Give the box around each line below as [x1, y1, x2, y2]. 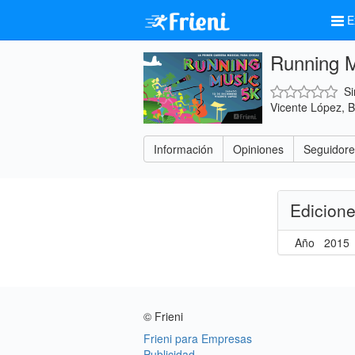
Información [154, 141, 213, 157]
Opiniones [233, 141, 284, 157]
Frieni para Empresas [143, 330, 252, 346]
